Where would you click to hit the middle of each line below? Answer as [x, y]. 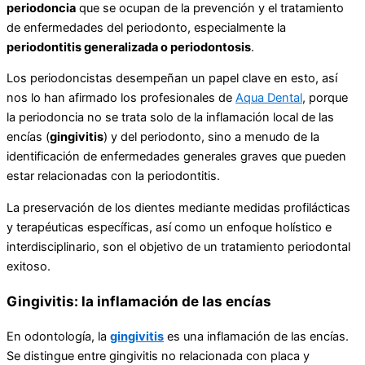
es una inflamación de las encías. [256, 337]
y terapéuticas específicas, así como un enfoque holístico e [169, 227]
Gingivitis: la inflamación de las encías [139, 301]
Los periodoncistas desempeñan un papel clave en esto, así [172, 79]
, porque [325, 98]
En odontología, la [58, 337]
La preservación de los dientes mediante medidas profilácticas [178, 207]
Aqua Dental [269, 98]
